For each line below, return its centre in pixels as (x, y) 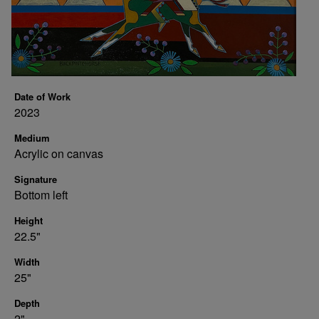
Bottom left (41, 195)
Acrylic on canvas (59, 153)
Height (28, 220)
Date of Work (42, 96)
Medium (32, 138)
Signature (36, 179)
